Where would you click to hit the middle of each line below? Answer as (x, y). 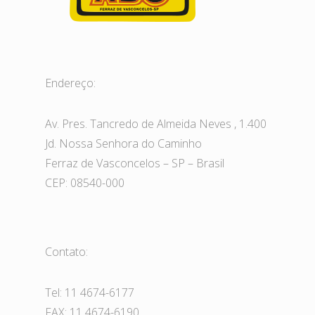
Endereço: (70, 83)
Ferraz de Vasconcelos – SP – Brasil (135, 163)
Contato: (66, 252)
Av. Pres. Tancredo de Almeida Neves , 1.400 (156, 124)
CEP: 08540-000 (85, 183)
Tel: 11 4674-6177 (90, 293)
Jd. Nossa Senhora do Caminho (123, 144)
